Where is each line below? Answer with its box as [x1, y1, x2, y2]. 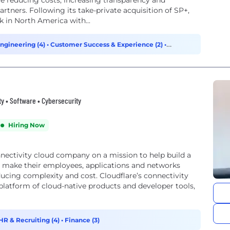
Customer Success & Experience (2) [50, 41, 164, 48]
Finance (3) [65, 216, 100, 224]
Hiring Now [8, 121, 45, 129]
